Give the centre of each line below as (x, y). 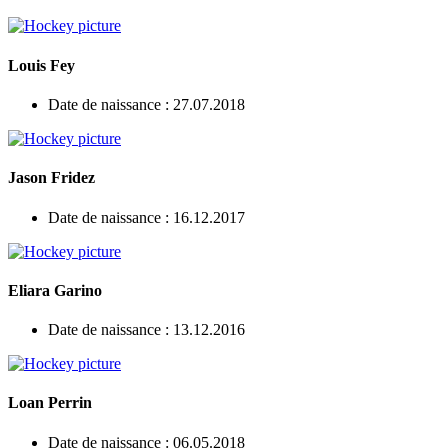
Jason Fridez (51, 178)
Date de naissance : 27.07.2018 (146, 104)
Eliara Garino (55, 290)
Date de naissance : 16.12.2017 (146, 217)
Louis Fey (41, 65)
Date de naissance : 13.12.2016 (146, 330)
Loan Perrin (50, 403)
